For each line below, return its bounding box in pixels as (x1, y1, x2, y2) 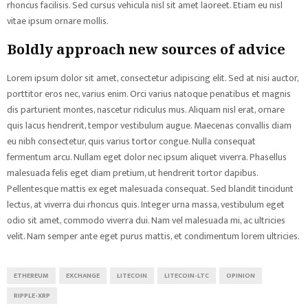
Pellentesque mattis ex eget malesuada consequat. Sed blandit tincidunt (7, 181, 294, 197)
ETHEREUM (14, 270, 49, 281)
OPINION (226, 270, 255, 281)
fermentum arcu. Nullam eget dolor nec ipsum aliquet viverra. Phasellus (7, 149, 287, 165)
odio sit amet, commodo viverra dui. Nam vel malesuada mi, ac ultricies (7, 212, 285, 228)
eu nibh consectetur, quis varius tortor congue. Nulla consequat (7, 133, 256, 149)
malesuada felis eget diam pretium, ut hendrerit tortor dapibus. (7, 165, 258, 181)
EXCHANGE (66, 270, 100, 281)
